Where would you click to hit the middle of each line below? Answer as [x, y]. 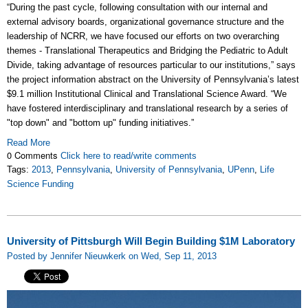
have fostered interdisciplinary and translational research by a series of [147, 108]
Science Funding [40, 184]
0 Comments [34, 155]
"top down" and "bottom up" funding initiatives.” [100, 122]
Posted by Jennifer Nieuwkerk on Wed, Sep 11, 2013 [112, 256]
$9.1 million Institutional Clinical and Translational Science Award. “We [147, 93]
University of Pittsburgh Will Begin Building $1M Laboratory [151, 241]
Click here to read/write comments [129, 155]
